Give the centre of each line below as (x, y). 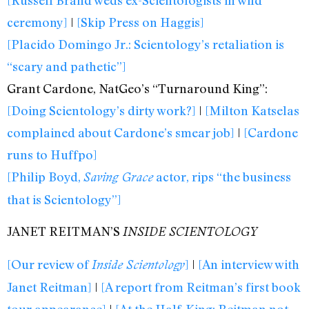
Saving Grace (118, 177)
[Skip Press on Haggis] (140, 22)
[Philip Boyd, (45, 176)
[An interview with (249, 264)
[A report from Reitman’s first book (201, 287)
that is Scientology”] (64, 199)
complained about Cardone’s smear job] (121, 132)
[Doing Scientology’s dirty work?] (101, 110)
